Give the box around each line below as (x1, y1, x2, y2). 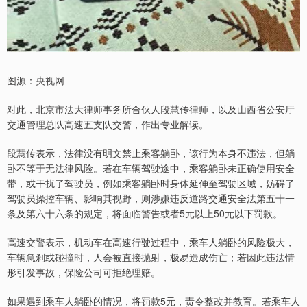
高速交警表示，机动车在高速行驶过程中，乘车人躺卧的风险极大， (7, 235, 295, 249)
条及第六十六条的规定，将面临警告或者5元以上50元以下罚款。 (7, 206, 282, 221)
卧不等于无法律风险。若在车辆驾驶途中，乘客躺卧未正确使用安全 (7, 161, 295, 175)
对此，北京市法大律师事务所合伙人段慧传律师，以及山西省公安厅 (7, 102, 295, 116)
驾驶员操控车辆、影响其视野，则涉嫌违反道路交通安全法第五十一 (7, 191, 295, 206)
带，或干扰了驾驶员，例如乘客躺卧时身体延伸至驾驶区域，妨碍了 (7, 176, 295, 191)
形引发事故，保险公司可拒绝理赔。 (7, 265, 160, 280)
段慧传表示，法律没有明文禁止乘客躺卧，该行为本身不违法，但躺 (7, 146, 295, 160)
